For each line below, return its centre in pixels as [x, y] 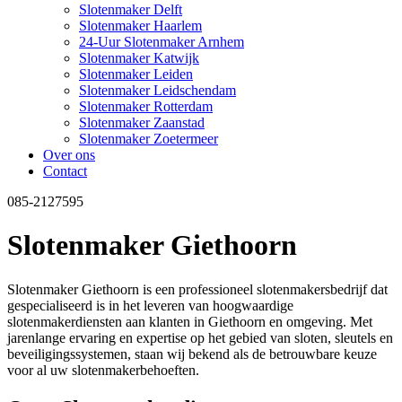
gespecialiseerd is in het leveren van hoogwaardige [150, 305]
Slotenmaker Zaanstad [142, 122]
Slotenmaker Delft [131, 9]
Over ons [69, 155]
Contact [65, 171]
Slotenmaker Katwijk [139, 58]
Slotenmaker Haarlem [140, 26]
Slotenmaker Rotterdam [146, 106]
